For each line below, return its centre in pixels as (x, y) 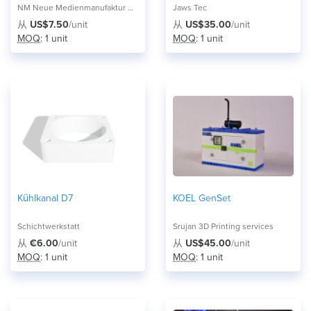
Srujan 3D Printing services (223, 226)
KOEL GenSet (202, 198)
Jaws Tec (190, 8)
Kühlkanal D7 (45, 198)
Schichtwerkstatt (49, 226)
